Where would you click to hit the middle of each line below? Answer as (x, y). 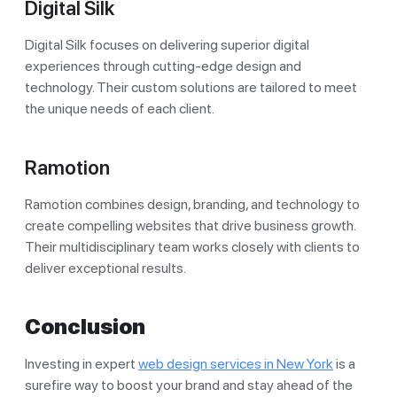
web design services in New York (236, 363)
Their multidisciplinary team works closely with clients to (192, 246)
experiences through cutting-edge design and (163, 66)
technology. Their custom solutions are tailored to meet (191, 87)
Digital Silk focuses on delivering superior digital (167, 44)
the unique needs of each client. (120, 108)
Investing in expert (82, 363)
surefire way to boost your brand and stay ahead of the (189, 385)
